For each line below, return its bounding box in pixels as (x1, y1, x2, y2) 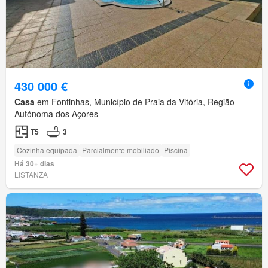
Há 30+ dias (14, 158, 54, 169)
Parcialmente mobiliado (82, 145, 159, 156)
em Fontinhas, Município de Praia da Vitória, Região (35, 96, 234, 108)
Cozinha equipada (17, 145, 77, 156)
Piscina (164, 145, 188, 156)
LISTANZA (14, 169, 48, 180)
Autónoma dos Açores (14, 108, 98, 120)
